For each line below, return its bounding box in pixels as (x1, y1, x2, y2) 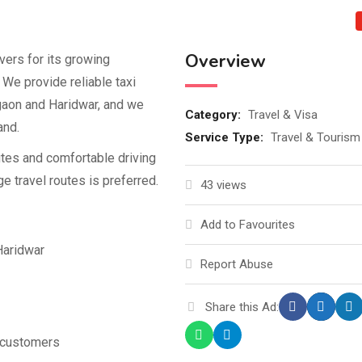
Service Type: (184, 130, 267, 145)
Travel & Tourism (270, 130, 360, 145)
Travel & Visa (247, 107, 318, 122)
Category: (184, 107, 244, 122)
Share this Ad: (204, 299, 279, 314)
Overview (184, 49, 266, 74)
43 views (200, 178, 246, 192)
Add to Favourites (200, 217, 295, 232)
